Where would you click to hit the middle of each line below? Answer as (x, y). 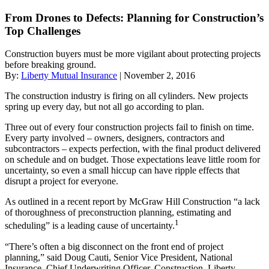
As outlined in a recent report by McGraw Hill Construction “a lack (132, 202)
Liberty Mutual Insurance (69, 76)
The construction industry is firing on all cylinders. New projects (126, 96)
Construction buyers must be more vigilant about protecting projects (133, 54)
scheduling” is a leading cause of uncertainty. (90, 226)
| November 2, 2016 (156, 76)
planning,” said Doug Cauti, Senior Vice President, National (119, 257)
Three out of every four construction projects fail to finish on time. (129, 127)
